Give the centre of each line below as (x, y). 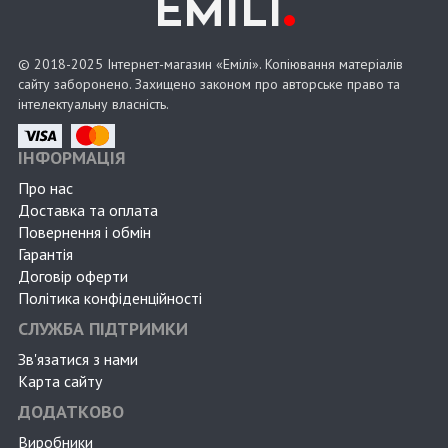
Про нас (45, 188)
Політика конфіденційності (110, 298)
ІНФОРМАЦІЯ (72, 158)
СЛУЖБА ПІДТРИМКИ (103, 329)
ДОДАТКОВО (71, 412)
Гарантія (45, 254)
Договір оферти (73, 276)
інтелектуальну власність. (93, 104)
